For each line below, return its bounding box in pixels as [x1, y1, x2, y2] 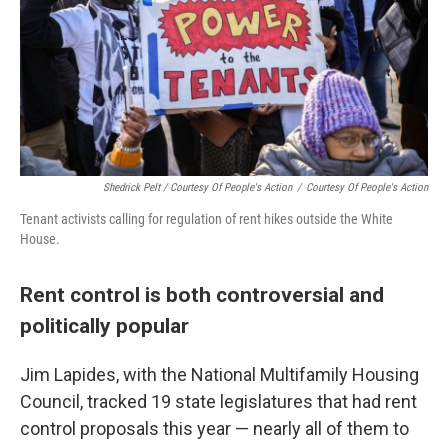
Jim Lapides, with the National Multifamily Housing [20, 364, 419, 385]
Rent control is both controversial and [20, 282, 384, 307]
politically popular [20, 313, 189, 338]
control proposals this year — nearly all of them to [20, 418, 409, 439]
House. [20, 231, 60, 247]
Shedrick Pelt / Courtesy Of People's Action [103, 181, 292, 194]
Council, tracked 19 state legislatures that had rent [20, 391, 417, 412]
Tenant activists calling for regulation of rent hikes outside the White [20, 211, 393, 227]
